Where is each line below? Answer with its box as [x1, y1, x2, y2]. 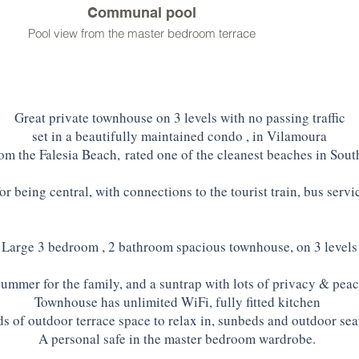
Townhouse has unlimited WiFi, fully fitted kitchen [34, 292, 325, 311]
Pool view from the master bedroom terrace [28, 26, 256, 41]
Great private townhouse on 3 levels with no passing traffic [14, 108, 345, 127]
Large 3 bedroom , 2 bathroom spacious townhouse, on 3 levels [2, 237, 357, 256]
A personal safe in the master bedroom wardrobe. [38, 329, 321, 348]
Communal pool [87, 4, 196, 21]
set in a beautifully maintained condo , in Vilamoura [32, 127, 327, 145]
